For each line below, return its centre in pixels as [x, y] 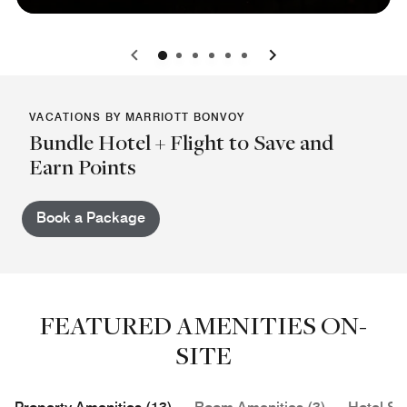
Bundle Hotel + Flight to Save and [181, 142]
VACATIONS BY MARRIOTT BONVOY [137, 116]
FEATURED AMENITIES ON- [203, 324]
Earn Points [83, 166]
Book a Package [91, 217]
